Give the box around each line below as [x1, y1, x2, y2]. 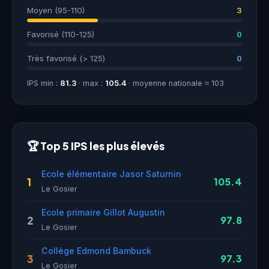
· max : [76, 79, 105, 88]
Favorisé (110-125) [27, 29, 94, 39]
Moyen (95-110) [27, 5, 85, 15]
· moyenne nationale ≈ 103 [126, 79, 224, 88]
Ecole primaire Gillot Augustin [41, 207, 165, 217]
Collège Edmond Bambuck [41, 246, 151, 256]
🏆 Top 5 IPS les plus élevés [27, 139, 165, 153]
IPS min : [27, 79, 60, 88]
